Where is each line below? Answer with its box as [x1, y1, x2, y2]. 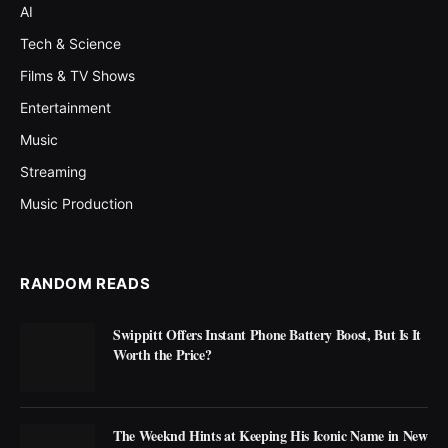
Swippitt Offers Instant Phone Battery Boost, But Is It [113, 324, 422, 346]
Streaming [20, 163, 87, 181]
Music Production [20, 195, 133, 213]
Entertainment [20, 99, 111, 117]
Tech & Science [20, 35, 121, 53]
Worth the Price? [113, 344, 212, 366]
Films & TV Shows [20, 67, 135, 85]
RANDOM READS [20, 274, 151, 294]
